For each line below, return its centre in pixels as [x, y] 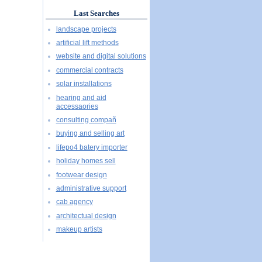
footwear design [81, 175]
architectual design [86, 216]
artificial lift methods [87, 43]
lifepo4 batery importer [92, 147]
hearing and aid [81, 97]
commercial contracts [89, 70]
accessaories [77, 106]
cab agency [74, 202]
